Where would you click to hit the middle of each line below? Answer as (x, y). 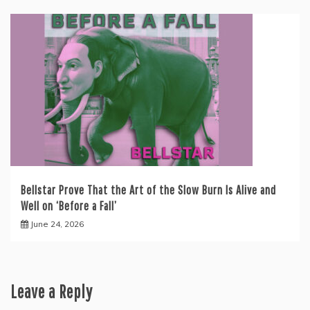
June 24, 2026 (57, 224)
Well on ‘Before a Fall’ (69, 206)
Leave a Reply (52, 292)
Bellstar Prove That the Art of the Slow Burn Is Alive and (148, 190)
